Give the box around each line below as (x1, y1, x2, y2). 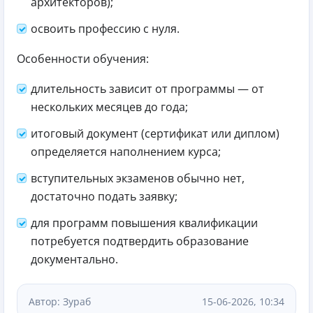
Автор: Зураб (29, 294, 91, 308)
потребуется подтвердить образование (31, 233, 249, 249)
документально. (31, 251, 118, 267)
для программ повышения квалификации (31, 214, 258, 231)
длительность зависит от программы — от (31, 80, 264, 96)
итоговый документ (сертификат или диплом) (31, 125, 279, 141)
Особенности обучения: (17, 50, 149, 66)
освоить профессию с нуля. (31, 20, 180, 36)
